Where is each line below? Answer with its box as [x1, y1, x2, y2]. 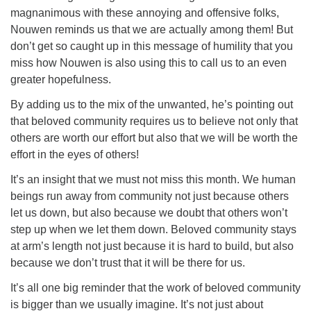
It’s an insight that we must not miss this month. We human [10, 174, 296, 185]
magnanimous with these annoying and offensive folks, [10, 7, 279, 19]
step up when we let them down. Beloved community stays [10, 224, 296, 235]
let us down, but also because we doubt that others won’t [10, 207, 287, 219]
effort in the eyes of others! [10, 149, 142, 160]
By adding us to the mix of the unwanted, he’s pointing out [10, 99, 293, 110]
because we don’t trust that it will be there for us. [10, 257, 248, 269]
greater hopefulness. [10, 74, 111, 85]
